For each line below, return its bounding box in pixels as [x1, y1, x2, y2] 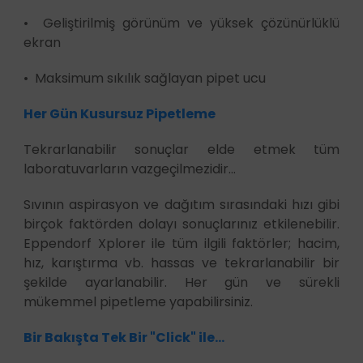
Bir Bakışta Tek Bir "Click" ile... [23, 327, 224, 347]
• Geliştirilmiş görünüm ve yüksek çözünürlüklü [23, 13, 340, 32]
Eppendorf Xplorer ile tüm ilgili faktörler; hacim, [23, 233, 340, 253]
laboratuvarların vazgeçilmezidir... [23, 159, 236, 178]
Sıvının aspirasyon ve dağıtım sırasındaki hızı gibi [23, 194, 340, 214]
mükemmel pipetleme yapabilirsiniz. [23, 292, 253, 311]
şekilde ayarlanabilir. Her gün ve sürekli [23, 272, 340, 292]
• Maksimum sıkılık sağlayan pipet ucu [23, 68, 266, 88]
